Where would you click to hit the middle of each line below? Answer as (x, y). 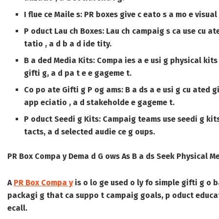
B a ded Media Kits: (60, 61)
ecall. (17, 208)
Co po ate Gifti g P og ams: (74, 90)
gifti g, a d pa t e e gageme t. (78, 73)
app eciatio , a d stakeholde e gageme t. (99, 103)
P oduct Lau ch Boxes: (64, 31)
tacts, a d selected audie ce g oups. (90, 132)
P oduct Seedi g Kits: (63, 119)
